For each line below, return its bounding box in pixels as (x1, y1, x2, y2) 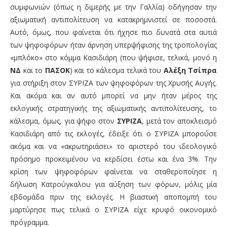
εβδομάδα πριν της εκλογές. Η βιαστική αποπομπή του (10, 192, 217, 202)
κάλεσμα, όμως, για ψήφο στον (10, 116, 117, 126)
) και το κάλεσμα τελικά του (69, 65, 164, 75)
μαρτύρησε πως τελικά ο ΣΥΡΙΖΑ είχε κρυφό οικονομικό (10, 205, 217, 215)
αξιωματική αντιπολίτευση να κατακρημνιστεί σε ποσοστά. (10, 15, 217, 25)
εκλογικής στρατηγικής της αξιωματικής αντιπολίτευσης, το (10, 103, 217, 113)
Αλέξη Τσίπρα (163, 65, 217, 75)
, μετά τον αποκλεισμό (141, 116, 217, 126)
